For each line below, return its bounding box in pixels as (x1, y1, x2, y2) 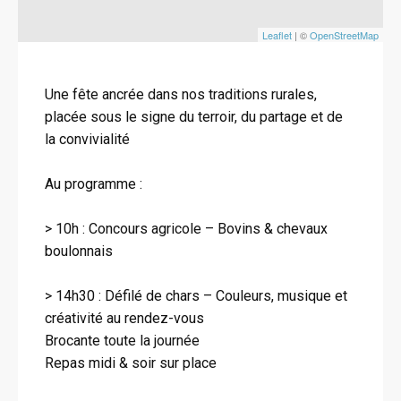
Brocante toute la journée (45, 332, 200, 349)
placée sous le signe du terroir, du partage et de (45, 108, 343, 125)
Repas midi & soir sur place (45, 354, 217, 371)
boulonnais (45, 243, 113, 260)
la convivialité (45, 131, 130, 148)
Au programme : (45, 175, 142, 192)
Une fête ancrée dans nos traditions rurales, (45, 86, 317, 103)
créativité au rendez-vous (45, 310, 204, 327)
